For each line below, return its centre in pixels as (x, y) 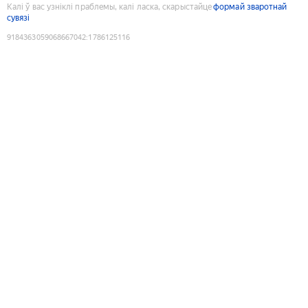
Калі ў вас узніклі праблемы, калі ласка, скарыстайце (110, 7)
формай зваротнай (250, 7)
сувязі (19, 18)
